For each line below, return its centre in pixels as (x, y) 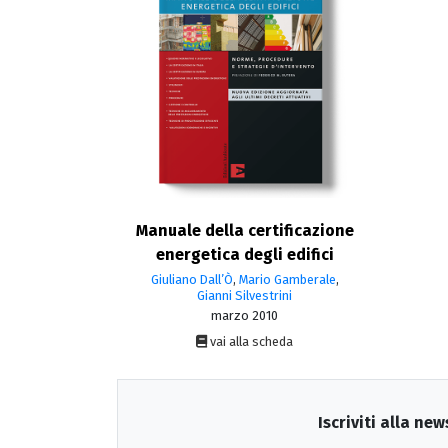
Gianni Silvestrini (244, 295)
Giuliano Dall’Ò (191, 279)
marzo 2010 (244, 315)
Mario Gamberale (287, 279)
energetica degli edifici (244, 255)
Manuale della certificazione (244, 231)
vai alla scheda (250, 341)
